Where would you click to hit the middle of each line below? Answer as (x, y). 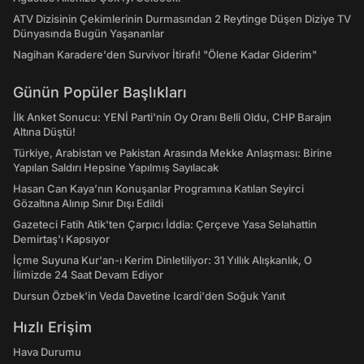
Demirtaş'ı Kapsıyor (61, 239)
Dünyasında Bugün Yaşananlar (89, 33)
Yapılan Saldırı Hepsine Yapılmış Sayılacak (116, 167)
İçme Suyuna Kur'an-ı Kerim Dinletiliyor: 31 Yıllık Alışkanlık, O (162, 260)
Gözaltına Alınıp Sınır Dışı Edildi (88, 203)
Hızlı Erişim (52, 327)
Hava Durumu (47, 352)
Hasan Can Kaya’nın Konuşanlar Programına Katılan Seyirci (158, 188)
